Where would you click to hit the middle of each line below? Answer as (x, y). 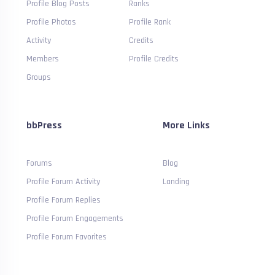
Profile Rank (150, 22)
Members (43, 59)
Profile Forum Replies (64, 200)
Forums (40, 163)
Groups (39, 77)
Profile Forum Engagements (75, 218)
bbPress (45, 125)
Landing (176, 181)
